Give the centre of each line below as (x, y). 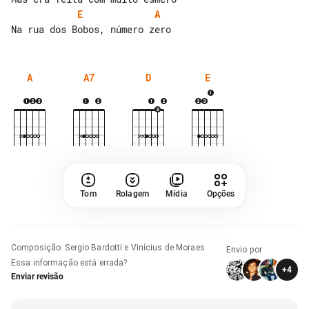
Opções (221, 193)
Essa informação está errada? (69, 262)
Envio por (245, 249)
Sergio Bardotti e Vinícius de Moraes (135, 247)
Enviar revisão (37, 276)
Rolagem (132, 193)
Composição (36, 247)
